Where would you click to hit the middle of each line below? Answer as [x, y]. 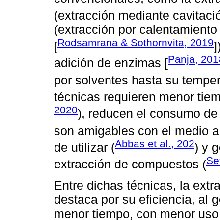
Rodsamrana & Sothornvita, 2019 [136, 43]
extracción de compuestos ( [130, 164]
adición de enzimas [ [111, 63]
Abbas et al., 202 [155, 144]
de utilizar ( [84, 148]
